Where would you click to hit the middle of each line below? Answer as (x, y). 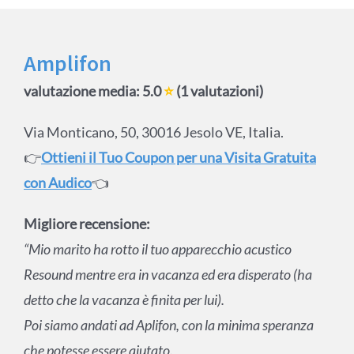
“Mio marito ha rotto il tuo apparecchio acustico (157, 249)
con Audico (57, 183)
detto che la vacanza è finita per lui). (124, 300)
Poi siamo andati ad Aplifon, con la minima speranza (168, 325)
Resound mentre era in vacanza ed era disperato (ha (168, 275)
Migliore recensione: (87, 224)
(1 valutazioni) (218, 91)
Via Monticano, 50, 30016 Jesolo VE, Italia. (153, 132)
